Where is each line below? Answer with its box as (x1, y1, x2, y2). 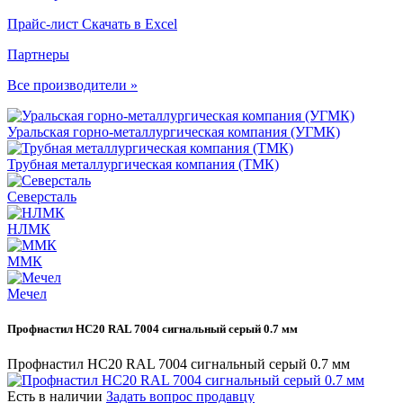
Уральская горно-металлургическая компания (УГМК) (7, 124, 340, 139)
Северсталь (7, 189, 76, 204)
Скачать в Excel (82, 16, 177, 31)
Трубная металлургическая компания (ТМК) (7, 157, 279, 172)
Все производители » (7, 77, 138, 93)
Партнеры (7, 47, 69, 62)
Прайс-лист (7, 16, 82, 31)
